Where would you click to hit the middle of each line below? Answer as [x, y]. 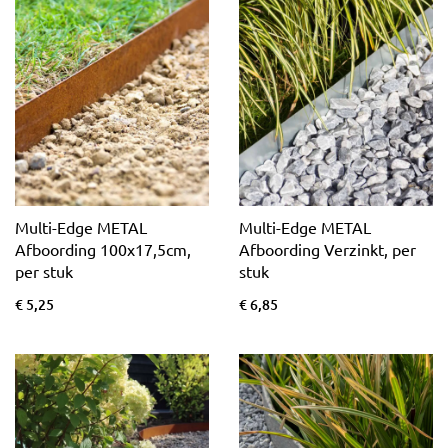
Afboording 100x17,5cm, [103, 249]
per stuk [44, 271]
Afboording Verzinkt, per [327, 249]
